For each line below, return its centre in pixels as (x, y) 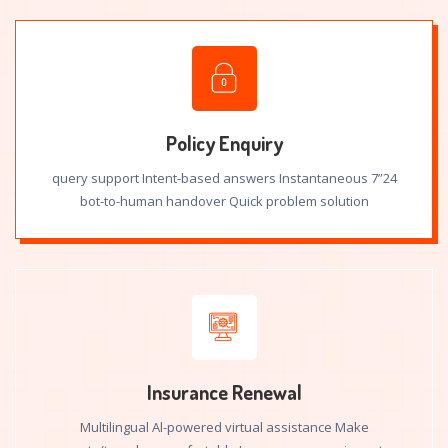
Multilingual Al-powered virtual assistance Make (224, 427)
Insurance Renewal (224, 392)
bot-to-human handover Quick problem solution (224, 201)
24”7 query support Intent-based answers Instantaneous (209, 178)
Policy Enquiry (224, 143)
